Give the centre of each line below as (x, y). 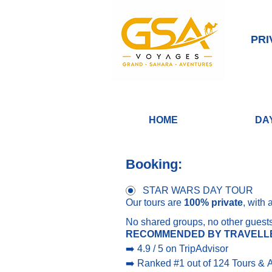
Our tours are (155, 202)
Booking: (154, 164)
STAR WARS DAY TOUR (198, 190)
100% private (213, 202)
